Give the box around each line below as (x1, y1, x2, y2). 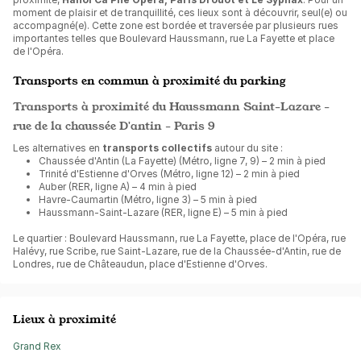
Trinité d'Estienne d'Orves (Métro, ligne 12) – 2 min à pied (39, 168, 300, 180)
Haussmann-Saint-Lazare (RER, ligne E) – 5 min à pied (39, 206, 288, 218)
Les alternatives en (13, 142, 102, 154)
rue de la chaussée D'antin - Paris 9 (13, 118, 215, 133)
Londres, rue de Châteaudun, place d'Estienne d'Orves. (13, 258, 268, 270)
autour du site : (212, 142, 283, 154)
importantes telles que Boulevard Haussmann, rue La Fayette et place (13, 32, 334, 44)
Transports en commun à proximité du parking (13, 73, 285, 88)
